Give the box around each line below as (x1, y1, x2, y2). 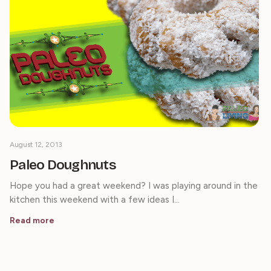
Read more (10, 215, 54, 226)
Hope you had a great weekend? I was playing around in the (10, 180, 258, 192)
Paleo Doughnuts (10, 157, 116, 174)
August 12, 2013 (10, 140, 62, 149)
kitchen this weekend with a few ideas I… (10, 194, 180, 206)
